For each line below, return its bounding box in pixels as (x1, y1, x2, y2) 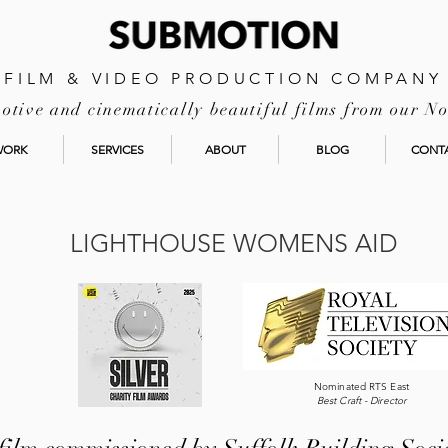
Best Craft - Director (316, 394, 407, 407)
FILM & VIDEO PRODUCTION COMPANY (4, 69, 443, 88)
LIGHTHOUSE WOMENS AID (69, 228, 398, 258)
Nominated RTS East (314, 380, 409, 393)
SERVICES (91, 142, 144, 157)
